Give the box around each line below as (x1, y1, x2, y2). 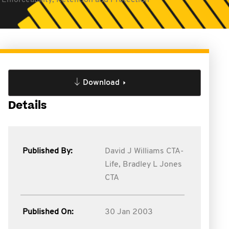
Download (82, 79, 120, 87)
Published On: (22, 208, 74, 216)
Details (8, 98, 47, 113)
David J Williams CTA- (104, 147, 184, 155)
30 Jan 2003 (104, 208, 153, 216)
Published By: (22, 147, 73, 155)
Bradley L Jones (122, 161, 182, 169)
